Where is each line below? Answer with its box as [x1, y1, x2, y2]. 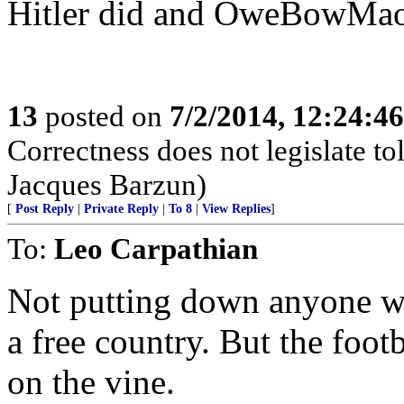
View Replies [202, 202, 271, 216]
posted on [38, 99, 170, 133]
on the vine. [7, 363, 175, 401]
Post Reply [15, 202, 74, 216]
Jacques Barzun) [7, 168, 207, 201]
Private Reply [84, 202, 159, 216]
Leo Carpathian [54, 232, 258, 265]
